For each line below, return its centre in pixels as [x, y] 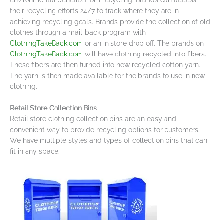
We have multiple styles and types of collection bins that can [109, 140]
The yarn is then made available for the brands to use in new [107, 75]
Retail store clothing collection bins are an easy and [93, 119]
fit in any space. [35, 151]
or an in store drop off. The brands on [143, 43]
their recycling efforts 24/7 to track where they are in [94, 11]
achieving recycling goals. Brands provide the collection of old [110, 21]
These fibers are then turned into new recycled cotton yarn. [105, 65]
